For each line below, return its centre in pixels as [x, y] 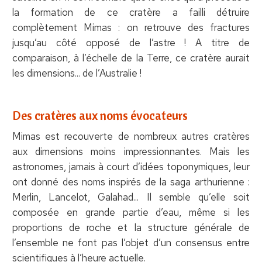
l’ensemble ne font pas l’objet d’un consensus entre [131, 242]
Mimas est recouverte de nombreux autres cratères [131, 136]
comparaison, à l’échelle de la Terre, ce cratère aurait [131, 58]
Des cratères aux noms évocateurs [100, 115]
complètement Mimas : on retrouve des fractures [131, 27]
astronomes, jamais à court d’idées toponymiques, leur [131, 166]
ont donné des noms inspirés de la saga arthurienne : [131, 182]
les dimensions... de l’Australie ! [77, 73]
